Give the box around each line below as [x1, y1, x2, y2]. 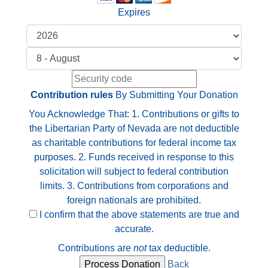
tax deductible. [146, 242, 211, 253]
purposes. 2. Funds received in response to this [34, 151, 234, 162]
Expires [118, 7, 150, 17]
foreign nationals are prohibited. [67, 194, 201, 205]
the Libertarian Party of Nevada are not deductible [29, 123, 239, 133]
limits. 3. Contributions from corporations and [39, 180, 229, 191]
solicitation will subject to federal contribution [39, 166, 229, 176]
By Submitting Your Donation [112, 89, 238, 100]
